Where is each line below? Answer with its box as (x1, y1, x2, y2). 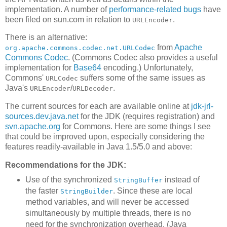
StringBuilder (60, 187, 113, 195)
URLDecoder (72, 85, 113, 93)
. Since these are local (112, 186, 193, 195)
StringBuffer (113, 176, 163, 184)
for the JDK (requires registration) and (79, 112, 215, 121)
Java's (5, 84, 30, 93)
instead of (162, 175, 200, 184)
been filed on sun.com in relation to (5, 15, 132, 24)
